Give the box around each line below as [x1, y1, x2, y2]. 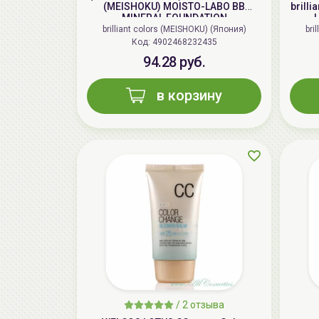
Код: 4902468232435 [152, 37, 217, 48]
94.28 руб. [143, 53, 205, 71]
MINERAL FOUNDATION [121, 12, 227, 24]
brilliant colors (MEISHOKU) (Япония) [102, 24, 246, 35]
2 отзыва [182, 299, 224, 311]
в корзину [157, 87, 222, 105]
